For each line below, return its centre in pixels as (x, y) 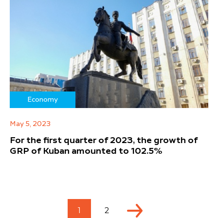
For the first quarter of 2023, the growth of (104, 140)
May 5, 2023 (30, 124)
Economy (43, 100)
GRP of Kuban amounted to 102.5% (86, 151)
